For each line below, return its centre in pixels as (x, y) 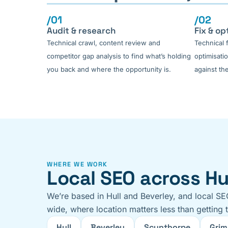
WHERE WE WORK (77, 165)
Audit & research (81, 31)
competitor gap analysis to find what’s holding (119, 56)
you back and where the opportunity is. (109, 69)
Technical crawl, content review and (104, 43)
